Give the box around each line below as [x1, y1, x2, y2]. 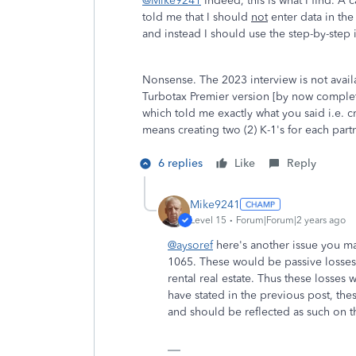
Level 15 [190, 214, 226, 226]
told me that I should [142, 10, 251, 24]
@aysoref [168, 238, 213, 252]
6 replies [158, 157, 203, 170]
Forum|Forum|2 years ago [236, 214, 346, 226]
